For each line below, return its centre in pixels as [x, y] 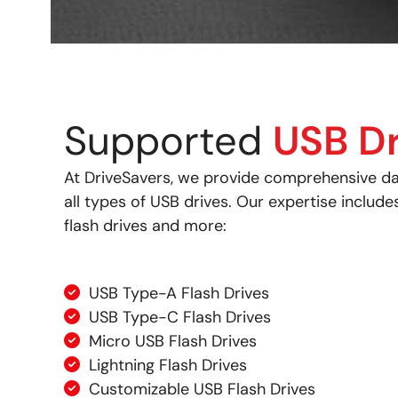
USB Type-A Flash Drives [179, 294]
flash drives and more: [145, 226]
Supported [168, 141]
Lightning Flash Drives [168, 366]
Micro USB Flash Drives [173, 342]
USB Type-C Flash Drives [180, 318]
